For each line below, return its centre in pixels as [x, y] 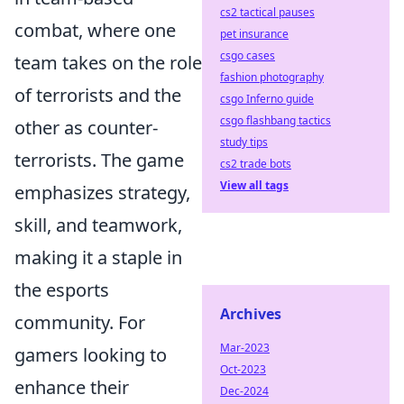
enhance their [72, 387]
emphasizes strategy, [102, 193]
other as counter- [86, 128]
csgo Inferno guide [267, 99]
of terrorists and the [98, 95]
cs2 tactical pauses [267, 12]
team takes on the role [108, 63]
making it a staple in [98, 257]
